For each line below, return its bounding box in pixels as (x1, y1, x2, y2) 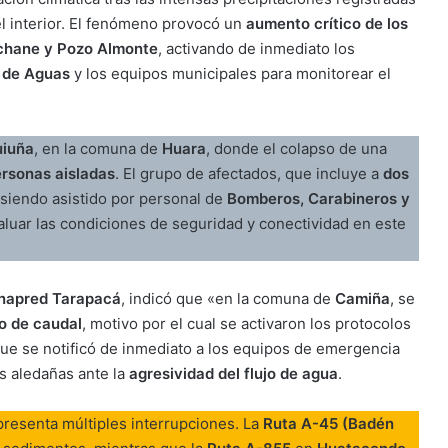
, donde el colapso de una (206, 138, 387, 158)
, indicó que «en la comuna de (121, 288, 335, 308)
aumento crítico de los (246, 13, 408, 33)
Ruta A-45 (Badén (263, 413, 394, 433)
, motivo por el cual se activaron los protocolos (82, 313, 411, 333)
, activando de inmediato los (158, 38, 355, 58)
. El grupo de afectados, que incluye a (115, 163, 383, 183)
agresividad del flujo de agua (129, 363, 338, 383)
